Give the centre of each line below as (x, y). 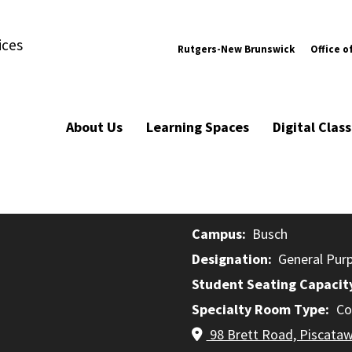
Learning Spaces (198, 127)
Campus (217, 234)
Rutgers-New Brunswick (236, 49)
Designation (230, 259)
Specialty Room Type (258, 309)
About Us (94, 127)
